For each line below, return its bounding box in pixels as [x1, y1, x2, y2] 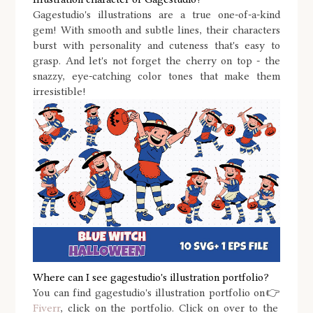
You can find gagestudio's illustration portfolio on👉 [33, 286, 280, 300]
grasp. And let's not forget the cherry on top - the [33, 54, 280, 67]
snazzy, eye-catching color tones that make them [33, 70, 280, 82]
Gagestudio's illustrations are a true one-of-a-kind [33, 8, 280, 21]
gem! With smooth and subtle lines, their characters [33, 24, 280, 36]
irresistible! [33, 85, 87, 98]
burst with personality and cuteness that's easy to [33, 39, 280, 52]
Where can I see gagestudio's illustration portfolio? [33, 271, 270, 284]
